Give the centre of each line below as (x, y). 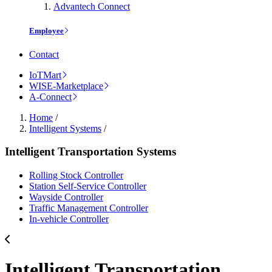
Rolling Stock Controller (76, 175)
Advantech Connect (92, 7)
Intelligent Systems (65, 128)
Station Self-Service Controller (88, 186)
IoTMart (45, 75)
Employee (46, 30)
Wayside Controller (66, 197)
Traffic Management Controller (89, 208)
